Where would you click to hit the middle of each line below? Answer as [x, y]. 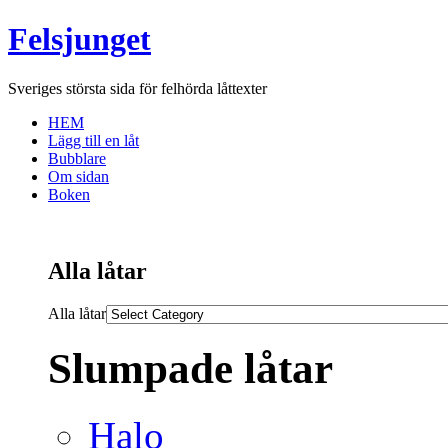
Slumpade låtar [190, 368]
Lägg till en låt [93, 140]
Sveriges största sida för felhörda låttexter [137, 88]
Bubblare [77, 158]
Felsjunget [79, 39]
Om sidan [78, 176]
